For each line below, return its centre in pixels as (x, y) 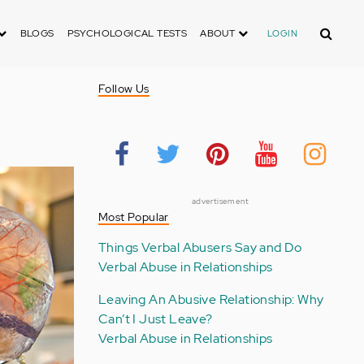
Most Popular (133, 217)
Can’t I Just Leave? (155, 319)
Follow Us (123, 89)
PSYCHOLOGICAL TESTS (127, 33)
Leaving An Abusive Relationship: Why (211, 299)
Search (331, 28)
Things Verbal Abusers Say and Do (200, 247)
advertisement (220, 201)
